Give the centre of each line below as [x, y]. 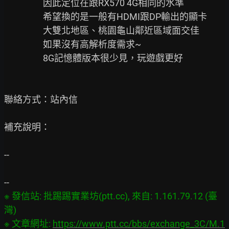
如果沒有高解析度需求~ [24, 44]
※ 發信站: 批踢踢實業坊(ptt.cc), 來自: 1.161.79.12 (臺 [111, 196]
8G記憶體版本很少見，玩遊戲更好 [24, 58]
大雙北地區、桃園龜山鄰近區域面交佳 [24, 30]
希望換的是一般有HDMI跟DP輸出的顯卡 [24, 17]
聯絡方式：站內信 [41, 99]
